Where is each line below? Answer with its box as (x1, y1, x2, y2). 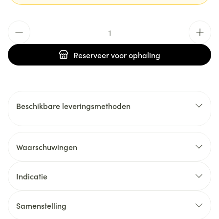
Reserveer (73, 49, 109, 60)
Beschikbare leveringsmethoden (16, 100, 131, 111)
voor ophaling (109, 49, 160, 60)
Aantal (7, 20, 31, 31)
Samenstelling (16, 200, 66, 211)
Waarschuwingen (16, 141, 77, 152)
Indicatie (16, 171, 47, 181)
